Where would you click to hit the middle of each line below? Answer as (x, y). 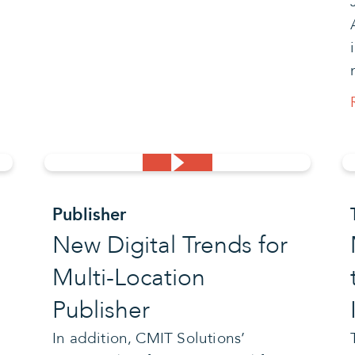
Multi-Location (128, 277)
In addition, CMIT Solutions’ (149, 338)
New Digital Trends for (170, 245)
